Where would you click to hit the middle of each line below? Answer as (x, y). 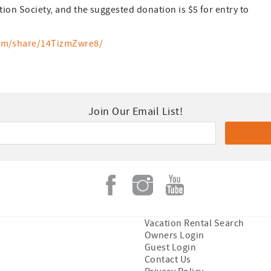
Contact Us (168, 260)
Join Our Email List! (135, 112)
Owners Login (175, 236)
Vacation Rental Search (194, 224)
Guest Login (171, 248)
